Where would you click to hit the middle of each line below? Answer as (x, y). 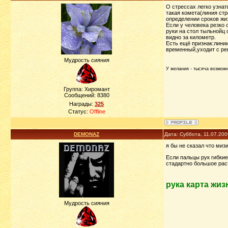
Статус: (79, 111)
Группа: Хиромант (87, 89)
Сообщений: (80, 95)
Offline (97, 111)
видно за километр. (191, 37)
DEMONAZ (87, 134)
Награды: (82, 104)
